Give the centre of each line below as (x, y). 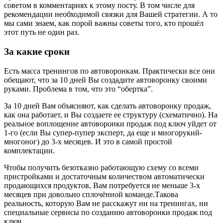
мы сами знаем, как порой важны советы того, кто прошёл (104, 23)
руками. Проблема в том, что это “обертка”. (78, 89)
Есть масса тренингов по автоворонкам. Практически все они (110, 71)
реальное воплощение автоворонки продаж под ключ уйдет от (110, 123)
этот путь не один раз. (42, 32)
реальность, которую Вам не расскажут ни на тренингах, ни (106, 203)
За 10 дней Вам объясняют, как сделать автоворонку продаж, (108, 106)
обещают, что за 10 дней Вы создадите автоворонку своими (106, 80)
